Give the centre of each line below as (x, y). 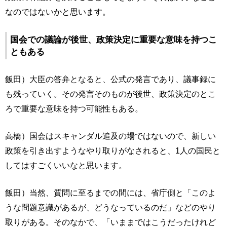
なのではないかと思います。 (58, 12)
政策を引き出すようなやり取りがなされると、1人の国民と (113, 150)
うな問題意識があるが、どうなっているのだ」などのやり (110, 207)
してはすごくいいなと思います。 (66, 165)
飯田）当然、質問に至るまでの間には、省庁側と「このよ (110, 193)
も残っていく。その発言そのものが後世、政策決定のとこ (110, 94)
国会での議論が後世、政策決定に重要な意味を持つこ (113, 40)
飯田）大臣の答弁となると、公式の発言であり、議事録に (110, 79)
